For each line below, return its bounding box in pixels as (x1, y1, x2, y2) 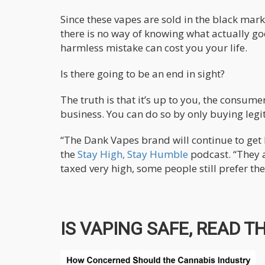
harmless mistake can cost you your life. (60, 41, 247, 55)
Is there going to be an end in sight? (60, 67, 225, 81)
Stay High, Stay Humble (77, 147, 188, 161)
